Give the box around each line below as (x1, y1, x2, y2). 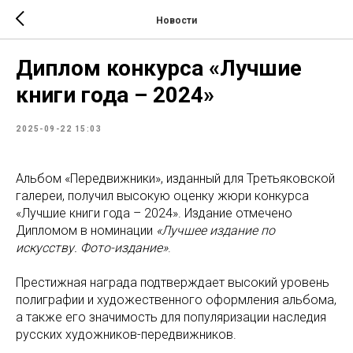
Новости (156, 14, 197, 26)
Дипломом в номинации (16, 223, 156, 238)
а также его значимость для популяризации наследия (16, 310, 326, 325)
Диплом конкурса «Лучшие (16, 55, 302, 81)
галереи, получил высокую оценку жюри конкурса (16, 188, 309, 203)
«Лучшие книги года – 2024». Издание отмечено (16, 206, 292, 221)
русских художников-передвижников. (16, 327, 236, 342)
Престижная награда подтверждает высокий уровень (16, 275, 329, 290)
